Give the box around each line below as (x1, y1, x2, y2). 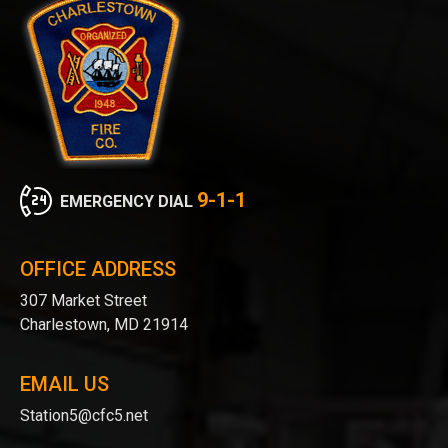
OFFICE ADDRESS (20, 257, 176, 281)
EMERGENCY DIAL (60, 192, 197, 211)
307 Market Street (20, 291, 147, 310)
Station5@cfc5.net (20, 406, 148, 425)
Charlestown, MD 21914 (20, 315, 188, 334)
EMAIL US (20, 372, 109, 396)
